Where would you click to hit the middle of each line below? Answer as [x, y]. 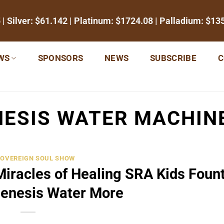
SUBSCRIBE [173, 58]
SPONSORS [60, 58]
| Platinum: [91, 20]
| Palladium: [179, 20]
